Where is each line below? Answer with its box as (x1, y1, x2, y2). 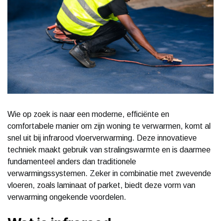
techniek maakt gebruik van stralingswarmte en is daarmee (7, 145, 211, 154)
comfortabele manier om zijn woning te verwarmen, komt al (7, 121, 211, 130)
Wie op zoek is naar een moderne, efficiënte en (7, 110, 169, 118)
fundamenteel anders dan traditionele (7, 157, 136, 166)
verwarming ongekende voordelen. (7, 192, 126, 201)
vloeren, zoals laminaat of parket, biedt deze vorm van (7, 181, 195, 189)
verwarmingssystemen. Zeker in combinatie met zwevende (7, 169, 211, 178)
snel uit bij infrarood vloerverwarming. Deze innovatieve (7, 133, 197, 142)
